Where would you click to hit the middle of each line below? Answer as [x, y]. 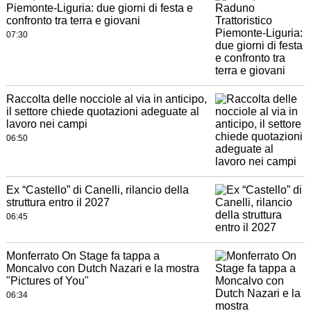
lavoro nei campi [47, 124]
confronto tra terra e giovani [73, 21]
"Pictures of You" [47, 281]
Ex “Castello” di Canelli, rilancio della [97, 190]
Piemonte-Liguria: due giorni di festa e [99, 8]
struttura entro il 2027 [58, 203]
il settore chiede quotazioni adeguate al [102, 112]
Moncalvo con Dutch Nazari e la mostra [102, 269]
